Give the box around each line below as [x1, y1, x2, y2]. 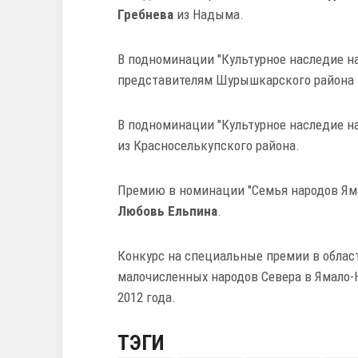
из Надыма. [173, 6, 244, 23]
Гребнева [117, 6, 173, 23]
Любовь [117, 203, 165, 220]
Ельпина [168, 203, 217, 220]
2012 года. [117, 289, 179, 306]
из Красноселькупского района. [117, 137, 300, 154]
